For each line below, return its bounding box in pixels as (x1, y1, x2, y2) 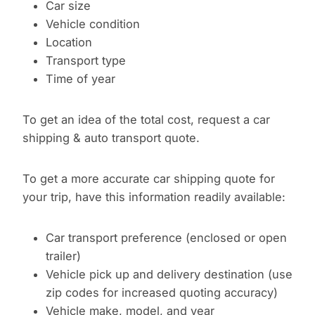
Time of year (45, 72, 115, 86)
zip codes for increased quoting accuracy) (45, 285, 278, 300)
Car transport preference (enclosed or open (45, 231, 287, 245)
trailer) (45, 249, 81, 264)
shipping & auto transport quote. (22, 131, 200, 146)
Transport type (45, 53, 126, 68)
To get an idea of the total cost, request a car (22, 112, 270, 127)
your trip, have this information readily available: (22, 190, 285, 205)
